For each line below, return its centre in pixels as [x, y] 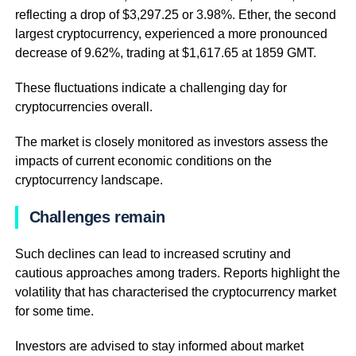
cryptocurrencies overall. [83, 107]
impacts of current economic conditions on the [143, 161]
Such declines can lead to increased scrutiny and [153, 254]
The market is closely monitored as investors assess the [171, 142]
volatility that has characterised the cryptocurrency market [175, 292]
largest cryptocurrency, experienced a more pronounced [171, 34]
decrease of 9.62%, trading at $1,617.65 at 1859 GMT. [165, 53]
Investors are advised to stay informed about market [159, 346]
